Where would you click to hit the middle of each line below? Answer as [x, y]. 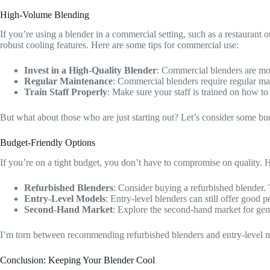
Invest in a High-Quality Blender [90, 71]
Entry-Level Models [65, 199]
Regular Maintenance [68, 81]
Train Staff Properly [66, 92]
